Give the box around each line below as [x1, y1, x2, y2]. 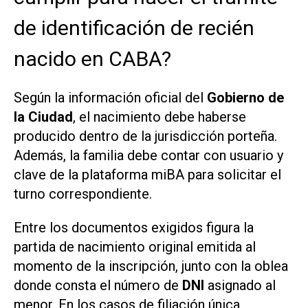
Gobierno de [207, 89, 284, 107]
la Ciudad [14, 109, 73, 126]
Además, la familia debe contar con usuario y [14, 147, 283, 164]
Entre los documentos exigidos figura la [14, 219, 254, 236]
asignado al [204, 276, 276, 294]
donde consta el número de [14, 276, 182, 294]
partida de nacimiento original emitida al [14, 238, 256, 255]
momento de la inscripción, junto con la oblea [14, 257, 288, 274]
